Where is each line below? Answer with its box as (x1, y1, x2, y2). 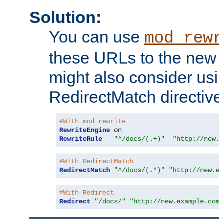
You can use (49, 27, 144, 46)
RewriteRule (59, 135, 102, 143)
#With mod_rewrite (59, 117, 126, 126)
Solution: (29, 8, 101, 27)
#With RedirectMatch (59, 157, 133, 166)
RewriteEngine (59, 126, 110, 134)
